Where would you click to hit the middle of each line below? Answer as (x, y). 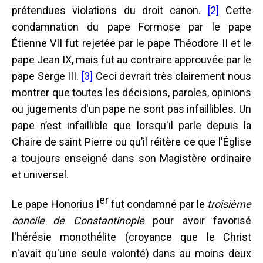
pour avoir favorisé (198, 220)
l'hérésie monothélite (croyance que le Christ (131, 237)
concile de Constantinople (78, 220)
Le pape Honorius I (55, 204)
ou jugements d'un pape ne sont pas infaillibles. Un (131, 109)
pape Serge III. (47, 76)
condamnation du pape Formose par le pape (131, 26)
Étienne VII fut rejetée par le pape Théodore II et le (131, 43)
